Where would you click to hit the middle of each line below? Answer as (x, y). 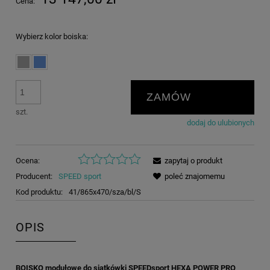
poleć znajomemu (195, 177)
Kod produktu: (39, 192)
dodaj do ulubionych (221, 122)
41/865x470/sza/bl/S (105, 192)
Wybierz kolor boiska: (52, 37)
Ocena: (28, 161)
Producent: (35, 177)
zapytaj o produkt (193, 161)
